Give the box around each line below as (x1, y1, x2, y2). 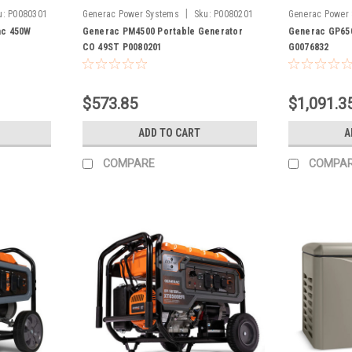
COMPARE (102, 156, 155, 170)
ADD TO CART (138, 126, 201, 139)
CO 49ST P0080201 (82, 41, 163, 53)
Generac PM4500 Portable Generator (82, 25, 243, 37)
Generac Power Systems (82, 8, 179, 20)
